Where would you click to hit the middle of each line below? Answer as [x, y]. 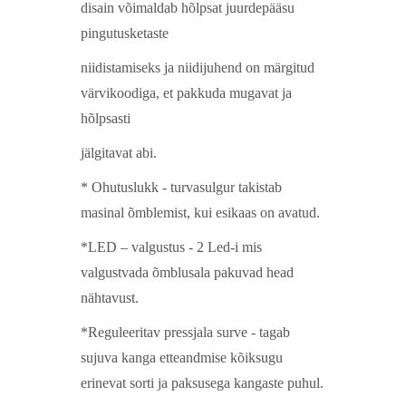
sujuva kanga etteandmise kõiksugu [182, 358]
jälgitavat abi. [119, 153]
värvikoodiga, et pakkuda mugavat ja [186, 93]
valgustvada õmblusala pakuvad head [187, 273]
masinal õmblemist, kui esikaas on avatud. [200, 213]
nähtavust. [110, 298]
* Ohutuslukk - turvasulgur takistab [181, 188]
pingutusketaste [125, 34]
